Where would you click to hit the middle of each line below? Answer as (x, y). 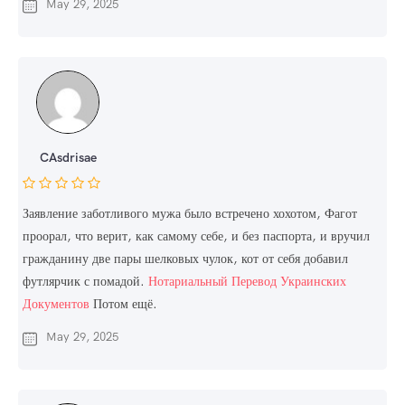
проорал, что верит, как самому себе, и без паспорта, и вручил (196, 236)
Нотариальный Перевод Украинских (247, 282)
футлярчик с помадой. (85, 282)
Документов (56, 304)
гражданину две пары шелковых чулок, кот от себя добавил (185, 259)
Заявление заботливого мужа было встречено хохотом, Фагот (190, 214)
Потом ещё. (123, 304)
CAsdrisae (68, 158)
